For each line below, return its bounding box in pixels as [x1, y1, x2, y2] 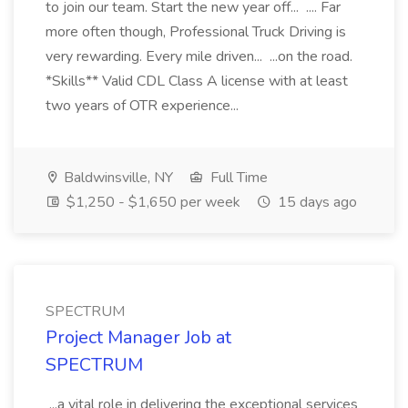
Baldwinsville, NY [60, 168, 173, 188]
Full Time [207, 168, 268, 188]
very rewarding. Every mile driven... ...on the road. [46, 46, 352, 66]
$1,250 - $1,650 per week [63, 192, 240, 212]
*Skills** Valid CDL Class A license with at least [46, 71, 348, 91]
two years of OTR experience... [46, 96, 242, 116]
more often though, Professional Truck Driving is [46, 22, 346, 42]
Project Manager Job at [46, 325, 231, 350]
